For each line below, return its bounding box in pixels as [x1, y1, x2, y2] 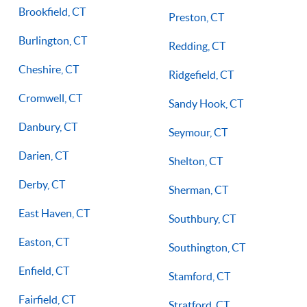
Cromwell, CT [19, 92, 82, 104]
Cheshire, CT [19, 63, 79, 75]
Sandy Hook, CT [169, 97, 243, 110]
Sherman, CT [169, 184, 228, 196]
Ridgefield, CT [169, 69, 234, 81]
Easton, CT [19, 236, 69, 248]
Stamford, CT [169, 270, 230, 282]
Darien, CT [19, 149, 69, 162]
